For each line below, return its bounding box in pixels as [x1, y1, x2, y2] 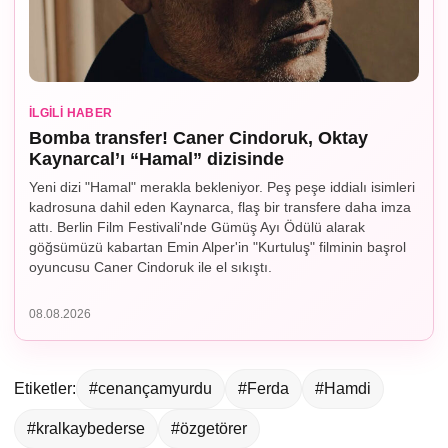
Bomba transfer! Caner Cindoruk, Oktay [29, 128, 368, 149]
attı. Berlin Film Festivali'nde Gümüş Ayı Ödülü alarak [29, 219, 365, 236]
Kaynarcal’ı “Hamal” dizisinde [29, 149, 284, 170]
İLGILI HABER [29, 106, 113, 121]
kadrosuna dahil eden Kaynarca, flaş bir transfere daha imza [29, 199, 411, 216]
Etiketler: [14, 380, 76, 398]
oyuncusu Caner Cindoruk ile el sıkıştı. [29, 259, 272, 276]
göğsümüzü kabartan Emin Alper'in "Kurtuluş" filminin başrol [29, 239, 406, 256]
